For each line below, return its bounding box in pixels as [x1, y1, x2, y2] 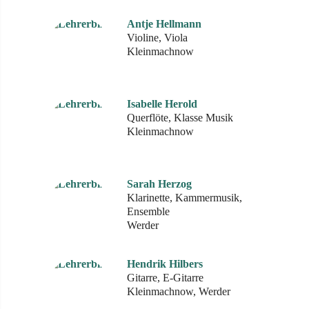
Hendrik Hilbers [127, 258, 203, 270]
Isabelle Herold [127, 98, 197, 110]
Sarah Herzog [127, 178, 192, 190]
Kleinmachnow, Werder [127, 286, 230, 297]
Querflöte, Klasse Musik [127, 112, 233, 123]
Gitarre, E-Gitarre [127, 272, 203, 283]
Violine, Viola [127, 32, 188, 43]
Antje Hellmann [127, 18, 201, 30]
